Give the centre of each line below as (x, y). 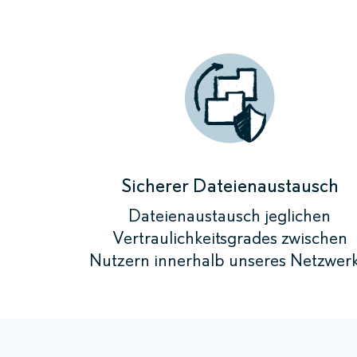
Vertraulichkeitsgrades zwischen (229, 238)
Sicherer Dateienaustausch (229, 185)
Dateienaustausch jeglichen (229, 216)
